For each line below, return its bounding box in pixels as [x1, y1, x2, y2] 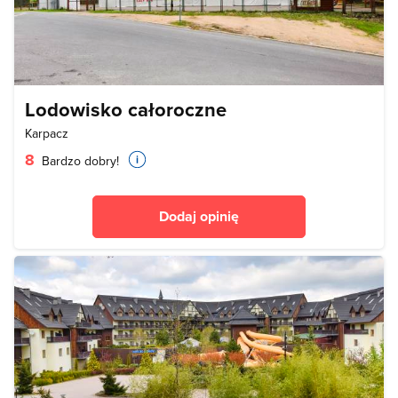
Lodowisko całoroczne [25, 94, 227, 123]
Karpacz [25, 123, 68, 142]
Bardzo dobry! [38, 151, 119, 170]
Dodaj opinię [159, 205, 239, 227]
